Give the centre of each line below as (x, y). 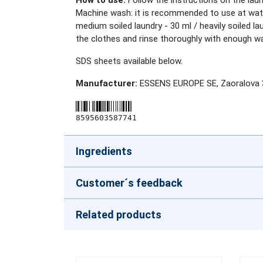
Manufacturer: (107, 84)
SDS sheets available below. (129, 61)
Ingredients (104, 151)
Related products (119, 215)
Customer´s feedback (129, 183)
